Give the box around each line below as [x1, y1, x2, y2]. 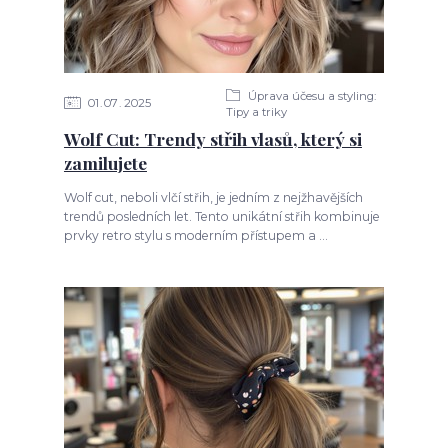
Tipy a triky [226, 104, 288, 119]
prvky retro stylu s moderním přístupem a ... [63, 227, 328, 243]
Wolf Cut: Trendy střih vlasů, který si [63, 126, 362, 150]
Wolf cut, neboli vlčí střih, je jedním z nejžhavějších [63, 189, 363, 205]
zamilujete [63, 150, 147, 174]
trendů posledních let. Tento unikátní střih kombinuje [63, 208, 380, 224]
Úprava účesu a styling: [244, 88, 376, 103]
